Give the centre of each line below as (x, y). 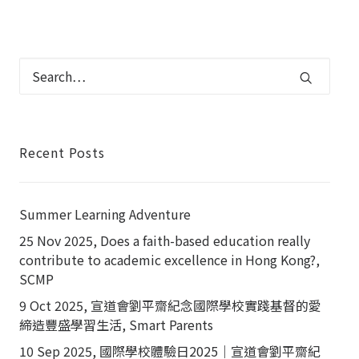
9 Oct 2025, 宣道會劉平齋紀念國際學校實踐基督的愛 (170, 305)
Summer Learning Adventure (105, 214)
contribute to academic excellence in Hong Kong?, (169, 260)
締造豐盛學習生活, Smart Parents (116, 325)
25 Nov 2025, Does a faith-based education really (165, 240)
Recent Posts (62, 152)
